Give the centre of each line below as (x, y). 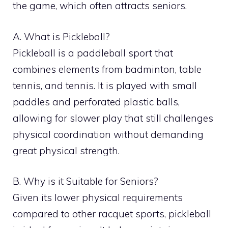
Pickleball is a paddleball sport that (93, 53)
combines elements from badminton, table (107, 69)
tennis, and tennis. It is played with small (105, 85)
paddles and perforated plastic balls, (96, 102)
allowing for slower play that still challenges (113, 118)
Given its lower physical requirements (98, 197)
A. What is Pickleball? (61, 36)
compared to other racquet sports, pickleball (112, 214)
